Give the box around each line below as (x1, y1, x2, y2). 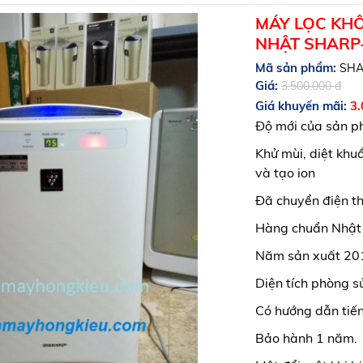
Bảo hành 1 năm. (255, 330, 357, 346)
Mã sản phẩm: (255, 60, 336, 75)
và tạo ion (255, 164, 315, 181)
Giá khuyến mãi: (255, 98, 350, 113)
